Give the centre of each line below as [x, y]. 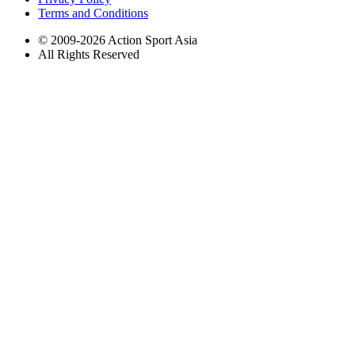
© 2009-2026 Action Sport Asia [118, 40]
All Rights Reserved [89, 54]
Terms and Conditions [93, 13]
